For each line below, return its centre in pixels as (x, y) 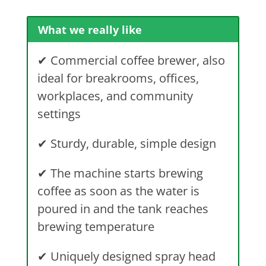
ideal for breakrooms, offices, (118, 78)
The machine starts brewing (125, 173)
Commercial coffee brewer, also (136, 61)
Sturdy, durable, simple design (132, 144)
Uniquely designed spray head (131, 256)
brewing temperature (96, 227)
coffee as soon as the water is (118, 191)
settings (59, 114)
